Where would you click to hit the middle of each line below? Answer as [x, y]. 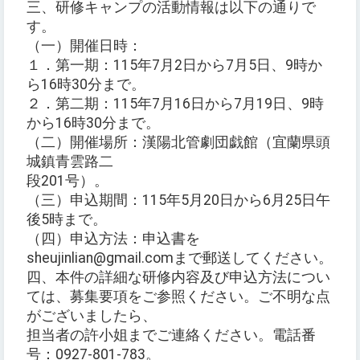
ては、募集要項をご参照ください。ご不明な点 [178, 297]
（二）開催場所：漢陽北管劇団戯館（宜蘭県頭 [178, 143]
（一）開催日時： [84, 46]
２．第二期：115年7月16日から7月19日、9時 [175, 104]
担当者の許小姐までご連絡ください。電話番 [171, 335]
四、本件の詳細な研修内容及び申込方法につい [178, 278]
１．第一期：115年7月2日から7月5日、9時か [174, 65]
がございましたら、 [92, 316]
